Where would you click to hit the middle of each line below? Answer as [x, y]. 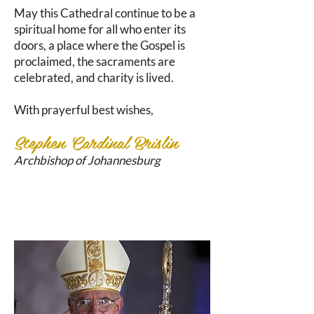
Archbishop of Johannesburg [87, 160]
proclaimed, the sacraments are [95, 61]
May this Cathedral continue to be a [105, 13]
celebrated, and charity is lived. [94, 77]
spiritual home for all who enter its [100, 29]
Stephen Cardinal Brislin [96, 142]
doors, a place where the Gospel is [100, 45]
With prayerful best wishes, [84, 110]
